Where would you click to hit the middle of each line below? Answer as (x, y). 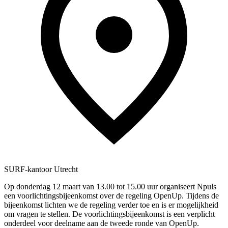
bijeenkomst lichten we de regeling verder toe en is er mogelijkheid (111, 205)
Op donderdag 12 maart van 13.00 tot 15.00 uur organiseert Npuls (110, 186)
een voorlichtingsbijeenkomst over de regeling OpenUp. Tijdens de (111, 195)
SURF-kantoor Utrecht (41, 169)
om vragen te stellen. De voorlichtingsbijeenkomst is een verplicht (109, 214)
